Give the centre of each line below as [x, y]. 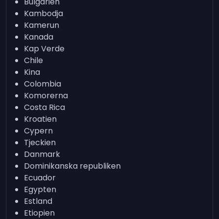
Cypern [39, 131]
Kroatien [41, 119]
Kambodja [44, 13]
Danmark [42, 154]
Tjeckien [40, 142]
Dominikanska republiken [73, 166]
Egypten [40, 189]
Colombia [43, 84]
